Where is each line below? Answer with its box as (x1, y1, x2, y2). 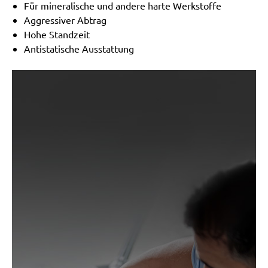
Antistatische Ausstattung (24, 42, 134, 55)
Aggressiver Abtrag (24, 14, 106, 26)
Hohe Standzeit (24, 28, 90, 41)
